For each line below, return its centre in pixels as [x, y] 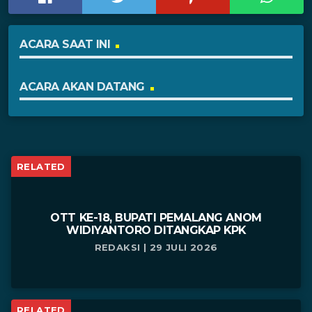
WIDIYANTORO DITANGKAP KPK [156, 231]
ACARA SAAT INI [65, 45]
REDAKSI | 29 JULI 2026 [156, 248]
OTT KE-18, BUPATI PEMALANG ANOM [156, 218]
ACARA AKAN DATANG [82, 86]
